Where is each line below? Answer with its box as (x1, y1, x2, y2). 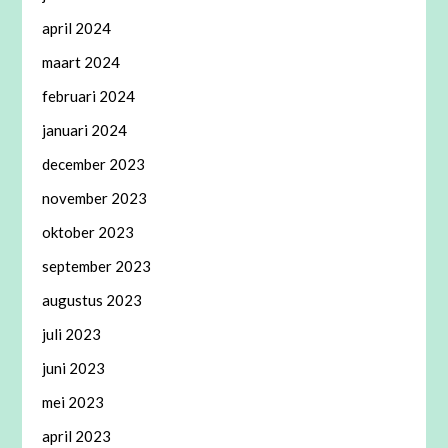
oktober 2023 (42, 223, 135, 242)
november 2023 (42, 189, 148, 208)
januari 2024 (42, 121, 128, 140)
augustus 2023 (42, 291, 143, 310)
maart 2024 (42, 53, 121, 72)
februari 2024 (42, 87, 136, 106)
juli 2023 (42, 325, 102, 344)
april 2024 (42, 19, 112, 38)
